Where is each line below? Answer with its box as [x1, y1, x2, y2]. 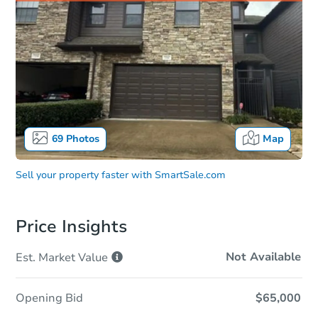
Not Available [226, 249, 301, 265]
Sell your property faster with [16, 168, 152, 182]
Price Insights [16, 215, 127, 238]
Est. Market [16, 250, 75, 266]
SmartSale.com [155, 168, 226, 182]
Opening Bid [16, 290, 83, 307]
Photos [62, 132, 99, 146]
